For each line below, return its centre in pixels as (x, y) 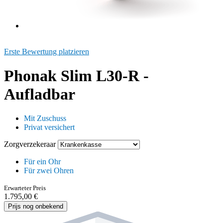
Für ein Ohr (42, 162)
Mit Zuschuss (45, 118)
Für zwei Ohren (49, 171)
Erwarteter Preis (25, 188)
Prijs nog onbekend (36, 207)
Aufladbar (40, 94)
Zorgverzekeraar (31, 144)
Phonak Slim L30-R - (76, 76)
